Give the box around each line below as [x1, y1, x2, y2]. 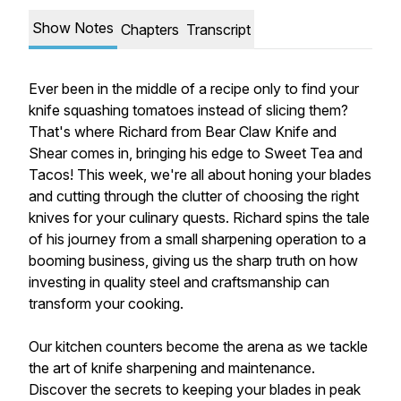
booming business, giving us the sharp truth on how [29, 252, 358, 269]
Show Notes [32, 19, 114, 37]
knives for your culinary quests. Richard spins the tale [29, 209, 370, 226]
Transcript [186, 21, 251, 38]
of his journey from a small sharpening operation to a [29, 230, 366, 248]
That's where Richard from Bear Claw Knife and [29, 123, 337, 141]
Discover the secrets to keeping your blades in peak [29, 380, 361, 398]
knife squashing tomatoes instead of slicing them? [29, 101, 348, 119]
